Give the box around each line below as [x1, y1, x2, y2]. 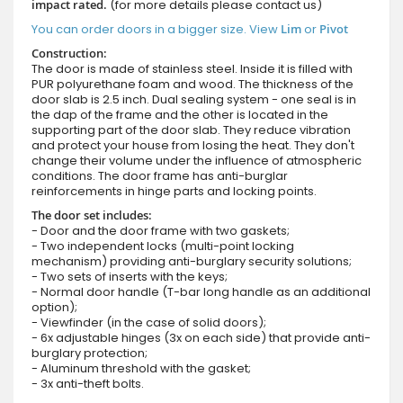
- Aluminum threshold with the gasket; [31, 359, 251, 377]
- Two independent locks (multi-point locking [31, 237, 294, 255]
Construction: [31, 44, 107, 61]
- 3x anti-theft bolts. [31, 374, 144, 392]
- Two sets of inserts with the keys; [31, 267, 228, 285]
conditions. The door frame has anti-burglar [31, 166, 288, 184]
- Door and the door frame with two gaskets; [31, 221, 290, 239]
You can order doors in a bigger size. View [31, 20, 281, 38]
